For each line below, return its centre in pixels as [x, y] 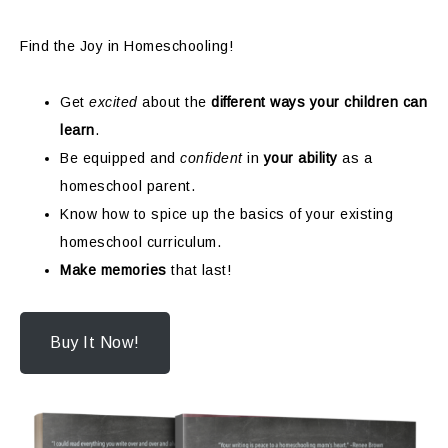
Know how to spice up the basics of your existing [226, 214]
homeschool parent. [127, 186]
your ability [300, 158]
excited [113, 102]
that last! [198, 270]
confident [211, 158]
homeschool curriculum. [140, 242]
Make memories [113, 270]
